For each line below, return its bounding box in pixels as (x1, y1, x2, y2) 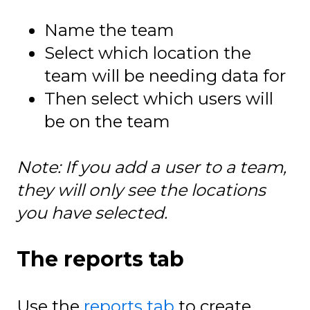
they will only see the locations (17, 180, 266, 201)
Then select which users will (44, 88, 273, 109)
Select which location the (44, 42, 251, 63)
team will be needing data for (44, 65, 286, 86)
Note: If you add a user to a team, (17, 157, 286, 178)
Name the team (44, 19, 174, 40)
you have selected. (17, 203, 167, 224)
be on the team (44, 111, 170, 131)
